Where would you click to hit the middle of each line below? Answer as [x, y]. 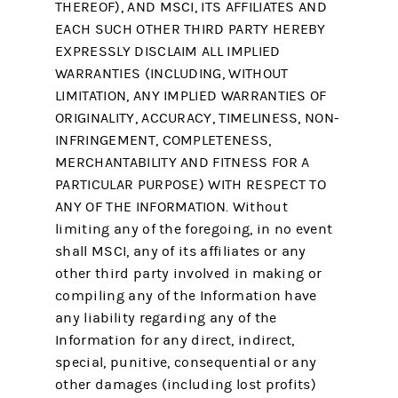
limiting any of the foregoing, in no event [194, 229]
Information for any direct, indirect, [175, 340]
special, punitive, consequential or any [186, 362]
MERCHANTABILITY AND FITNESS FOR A [183, 163]
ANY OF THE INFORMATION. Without [171, 207]
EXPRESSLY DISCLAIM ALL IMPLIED [168, 52]
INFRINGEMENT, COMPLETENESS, [163, 140]
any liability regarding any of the [166, 318]
